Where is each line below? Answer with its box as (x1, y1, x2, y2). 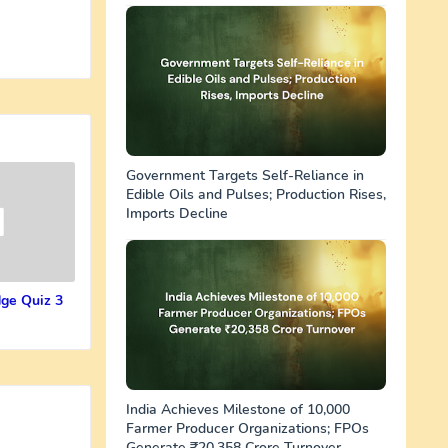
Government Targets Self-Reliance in (126, 166, 364, 185)
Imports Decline (126, 204, 228, 223)
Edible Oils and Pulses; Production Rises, (126, 185, 386, 204)
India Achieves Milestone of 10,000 (126, 400, 350, 419)
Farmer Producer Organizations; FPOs (126, 419, 369, 438)
